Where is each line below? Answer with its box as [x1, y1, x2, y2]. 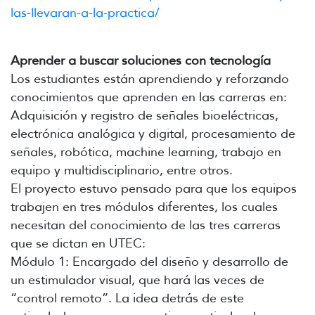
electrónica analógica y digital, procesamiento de [11, 126, 295, 142]
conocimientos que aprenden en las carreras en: [11, 89, 287, 105]
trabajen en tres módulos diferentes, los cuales [11, 199, 278, 215]
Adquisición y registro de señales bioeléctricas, [11, 108, 278, 124]
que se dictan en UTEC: [11, 236, 146, 252]
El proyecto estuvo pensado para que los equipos [11, 181, 297, 197]
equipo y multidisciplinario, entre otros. [11, 162, 233, 179]
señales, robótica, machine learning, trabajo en [11, 144, 281, 160]
